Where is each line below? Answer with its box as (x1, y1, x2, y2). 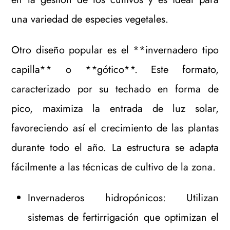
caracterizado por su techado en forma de (11, 81, 219, 97)
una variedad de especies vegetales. (11, 11, 169, 27)
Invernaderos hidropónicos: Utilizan (28, 190, 219, 205)
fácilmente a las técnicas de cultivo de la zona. (11, 159, 216, 175)
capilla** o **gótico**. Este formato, (11, 62, 219, 77)
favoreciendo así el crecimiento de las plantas (11, 120, 219, 136)
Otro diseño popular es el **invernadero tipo (11, 42, 219, 57)
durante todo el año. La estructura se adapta (11, 140, 219, 155)
